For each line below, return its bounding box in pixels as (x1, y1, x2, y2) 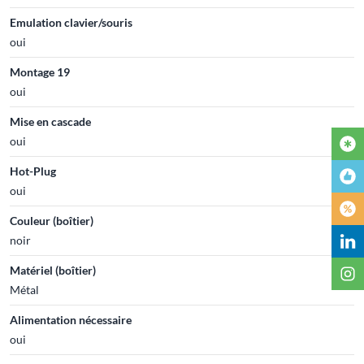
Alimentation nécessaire (10, 312, 132, 327)
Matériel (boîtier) (10, 262, 96, 277)
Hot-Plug (10, 163, 56, 178)
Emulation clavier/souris (10, 15, 132, 29)
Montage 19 (10, 64, 70, 79)
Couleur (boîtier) (10, 213, 93, 227)
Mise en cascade (10, 114, 91, 128)
